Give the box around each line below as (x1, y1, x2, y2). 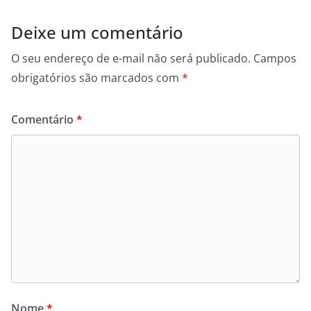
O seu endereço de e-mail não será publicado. (11, 50, 251, 66)
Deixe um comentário (11, 20, 183, 44)
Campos (253, 50, 296, 66)
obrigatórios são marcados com (11, 69, 182, 85)
